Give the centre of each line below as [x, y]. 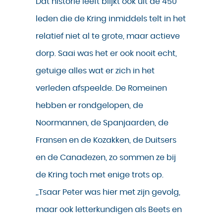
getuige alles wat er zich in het [95, 71]
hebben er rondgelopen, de [89, 106]
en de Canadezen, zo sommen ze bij [106, 158]
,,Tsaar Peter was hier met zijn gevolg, [108, 193]
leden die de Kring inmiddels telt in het [111, 19]
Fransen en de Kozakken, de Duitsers [106, 140]
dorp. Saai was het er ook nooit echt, [106, 54]
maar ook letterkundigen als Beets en [109, 210]
